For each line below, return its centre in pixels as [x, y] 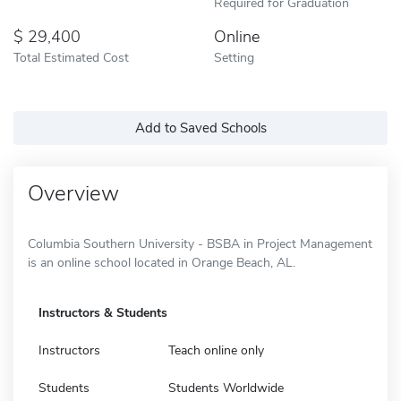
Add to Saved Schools [200, 128]
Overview [73, 193]
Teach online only [216, 350]
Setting [234, 57]
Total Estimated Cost [71, 57]
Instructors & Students [103, 312]
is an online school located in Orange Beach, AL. [162, 262]
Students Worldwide [226, 388]
